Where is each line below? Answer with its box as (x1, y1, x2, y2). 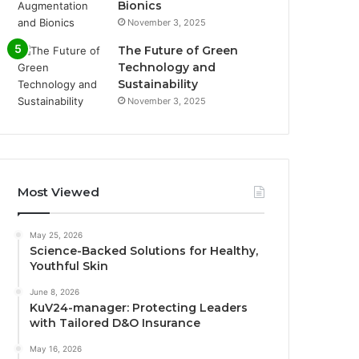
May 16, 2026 (30, 343, 83, 353)
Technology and (118, 59, 216, 75)
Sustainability (118, 76, 199, 91)
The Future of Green (118, 42, 239, 58)
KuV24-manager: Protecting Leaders (30, 300, 248, 315)
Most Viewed (18, 184, 100, 200)
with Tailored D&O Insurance (30, 315, 201, 330)
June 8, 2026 (30, 286, 80, 296)
